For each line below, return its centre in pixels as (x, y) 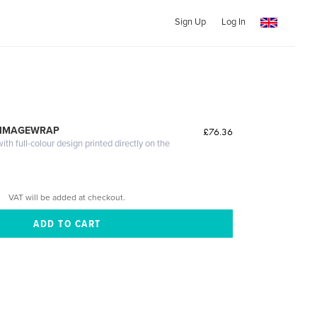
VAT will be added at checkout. (67, 197)
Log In (233, 22)
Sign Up (190, 22)
